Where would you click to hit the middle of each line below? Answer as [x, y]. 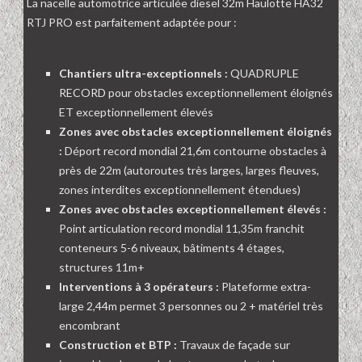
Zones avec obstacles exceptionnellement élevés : [193, 209]
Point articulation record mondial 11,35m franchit [182, 229]
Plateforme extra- [265, 287]
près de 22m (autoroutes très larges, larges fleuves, [189, 170]
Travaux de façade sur [234, 345]
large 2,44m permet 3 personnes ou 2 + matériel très [191, 306]
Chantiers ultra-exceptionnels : [143, 74]
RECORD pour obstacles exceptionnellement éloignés [196, 93]
